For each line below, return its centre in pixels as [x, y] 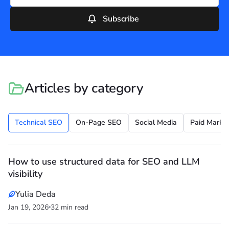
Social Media [156, 123]
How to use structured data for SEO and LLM [104, 162]
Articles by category [84, 88]
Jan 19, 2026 [28, 208]
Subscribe [121, 19]
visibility [25, 174]
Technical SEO [39, 123]
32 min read [70, 208]
